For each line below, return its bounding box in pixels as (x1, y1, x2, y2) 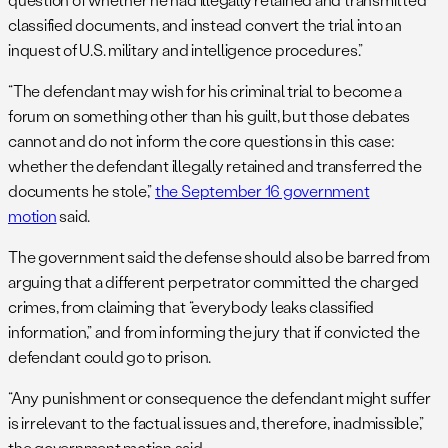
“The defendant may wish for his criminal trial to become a (8, 80, 403, 102)
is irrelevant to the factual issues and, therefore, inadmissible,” (8, 412, 425, 434)
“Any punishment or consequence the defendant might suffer (8, 387, 431, 409)
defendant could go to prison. (8, 346, 212, 368)
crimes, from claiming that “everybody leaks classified (8, 296, 375, 318)
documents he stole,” (8, 180, 155, 202)
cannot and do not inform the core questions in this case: (8, 130, 395, 152)
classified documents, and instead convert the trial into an (8, 14, 402, 36)
